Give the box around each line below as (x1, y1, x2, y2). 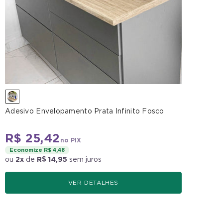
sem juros (67, 155, 102, 163)
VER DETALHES (68, 178, 119, 186)
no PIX (60, 136, 81, 144)
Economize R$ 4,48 (9, 146, 65, 153)
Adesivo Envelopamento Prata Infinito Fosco (5, 107, 164, 115)
